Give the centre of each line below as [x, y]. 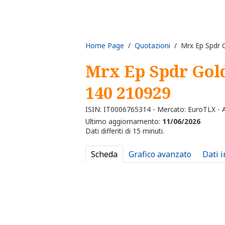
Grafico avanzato [160, 154]
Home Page [105, 45]
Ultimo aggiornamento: [124, 122]
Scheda [104, 154]
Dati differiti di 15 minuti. [125, 131]
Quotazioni [152, 45]
